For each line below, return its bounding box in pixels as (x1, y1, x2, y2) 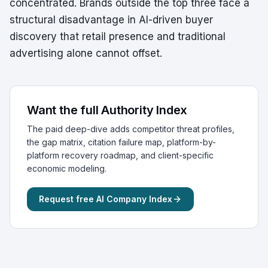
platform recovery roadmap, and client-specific (27, 150, 214, 160)
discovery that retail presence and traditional (10, 31, 226, 42)
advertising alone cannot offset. (10, 47, 162, 59)
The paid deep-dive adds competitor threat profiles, (27, 124, 234, 134)
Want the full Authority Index (27, 103, 188, 117)
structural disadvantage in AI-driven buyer (10, 14, 213, 26)
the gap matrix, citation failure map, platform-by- (27, 137, 216, 147)
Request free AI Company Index (39, 194, 172, 204)
